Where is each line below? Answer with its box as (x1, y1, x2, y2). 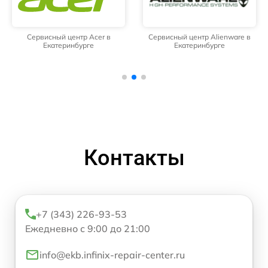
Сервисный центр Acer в (26, 32, 111, 41)
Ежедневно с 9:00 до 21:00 (25, 222, 150, 234)
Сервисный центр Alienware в (148, 32, 251, 41)
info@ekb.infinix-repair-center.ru (39, 248, 185, 261)
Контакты (83, 145, 185, 170)
